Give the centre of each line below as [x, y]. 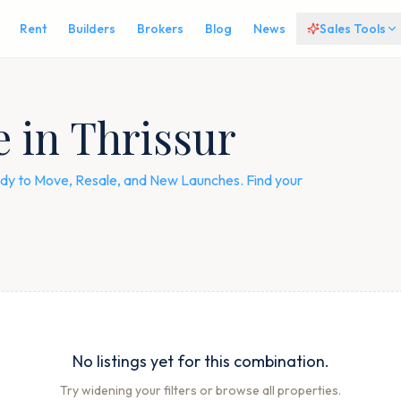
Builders [91, 29]
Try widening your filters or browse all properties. [200, 390]
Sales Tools [352, 29]
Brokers [160, 29]
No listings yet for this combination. [200, 361]
